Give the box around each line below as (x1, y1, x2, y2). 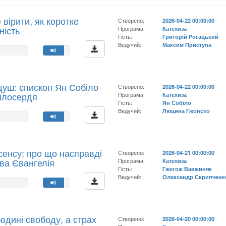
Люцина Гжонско (162, 106, 210, 115)
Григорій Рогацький (162, 32, 219, 40)
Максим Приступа (162, 40, 212, 48)
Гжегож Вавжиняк (162, 164, 212, 173)
